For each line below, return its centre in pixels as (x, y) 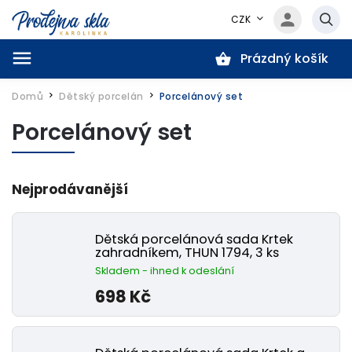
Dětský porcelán (101, 96)
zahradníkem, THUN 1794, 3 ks (187, 253)
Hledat (90, 86)
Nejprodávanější (70, 189)
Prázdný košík (284, 59)
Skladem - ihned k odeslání (165, 271)
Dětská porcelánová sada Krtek (194, 239)
